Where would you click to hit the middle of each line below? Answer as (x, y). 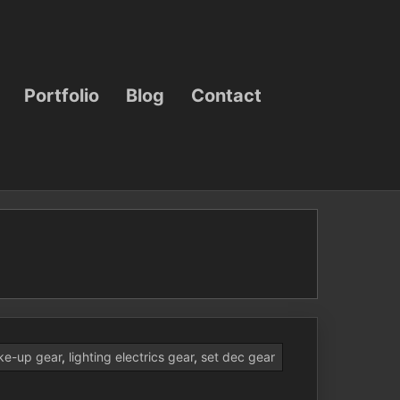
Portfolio (62, 95)
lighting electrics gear (131, 357)
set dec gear (238, 357)
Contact (226, 95)
